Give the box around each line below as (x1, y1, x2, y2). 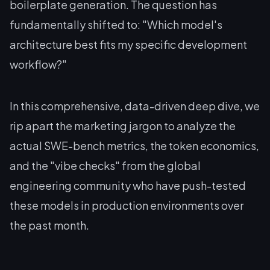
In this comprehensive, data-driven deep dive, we (10, 99, 260, 113)
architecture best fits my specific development (10, 37, 247, 51)
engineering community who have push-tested (10, 178, 246, 192)
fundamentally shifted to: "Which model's (10, 17, 222, 31)
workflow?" (10, 57, 67, 71)
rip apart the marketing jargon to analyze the (10, 119, 236, 133)
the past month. (10, 218, 89, 232)
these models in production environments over (10, 198, 243, 212)
